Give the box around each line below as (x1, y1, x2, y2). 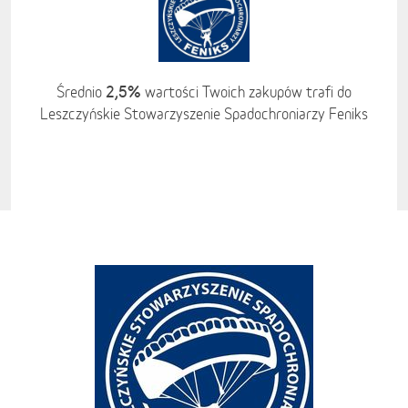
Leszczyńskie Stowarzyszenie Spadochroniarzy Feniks (40, 105, 368, 123)
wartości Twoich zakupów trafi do (141, 83, 352, 101)
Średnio (56, 83, 106, 101)
